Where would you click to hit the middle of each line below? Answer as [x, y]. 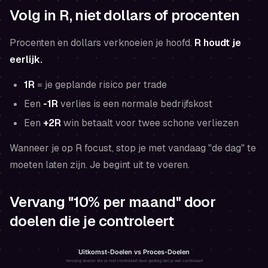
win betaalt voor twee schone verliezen [150, 123]
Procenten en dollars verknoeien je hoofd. [102, 42]
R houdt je [218, 42]
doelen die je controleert [92, 221]
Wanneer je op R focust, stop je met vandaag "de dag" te [133, 148]
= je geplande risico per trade [101, 84]
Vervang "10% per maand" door [113, 202]
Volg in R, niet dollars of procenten [125, 15]
